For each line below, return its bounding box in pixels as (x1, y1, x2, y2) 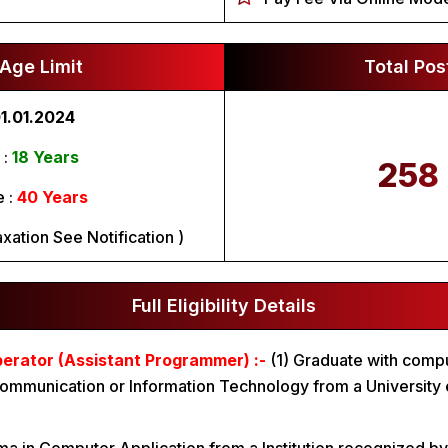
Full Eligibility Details (132, 295, 316, 316)
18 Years (12, 147, 79, 167)
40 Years (17, 187, 88, 207)
